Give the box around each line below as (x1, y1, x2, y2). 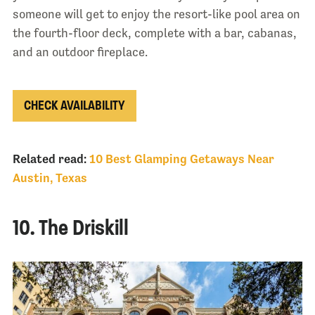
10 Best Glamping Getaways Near (89, 151, 274, 166)
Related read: (12, 151, 89, 166)
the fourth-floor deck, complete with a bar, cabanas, (12, 26, 297, 41)
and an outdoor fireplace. (12, 45, 148, 60)
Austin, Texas (12, 170, 87, 185)
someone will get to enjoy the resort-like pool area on (12, 7, 300, 22)
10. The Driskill (12, 214, 129, 241)
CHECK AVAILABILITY (23, 97, 125, 113)
